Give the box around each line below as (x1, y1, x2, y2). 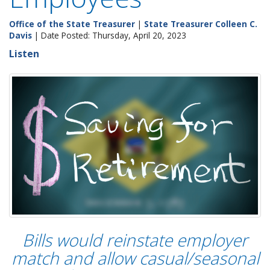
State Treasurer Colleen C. (144, 18, 257, 30)
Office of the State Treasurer (9, 18, 135, 30)
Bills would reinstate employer (22, 228, 248, 252)
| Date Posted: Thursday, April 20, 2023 (32, 30, 186, 41)
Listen (9, 47, 39, 60)
